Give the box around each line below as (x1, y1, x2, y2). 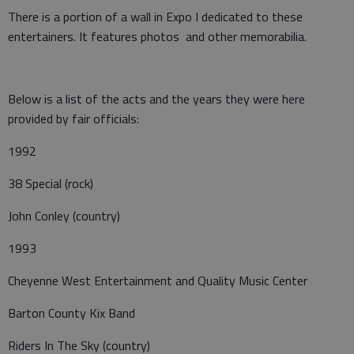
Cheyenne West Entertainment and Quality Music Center (8, 271, 307, 291)
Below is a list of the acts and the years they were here (8, 89, 305, 109)
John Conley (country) (8, 206, 120, 226)
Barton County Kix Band (8, 303, 138, 323)
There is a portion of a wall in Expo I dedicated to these (8, 7, 303, 27)
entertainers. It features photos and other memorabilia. (8, 27, 307, 47)
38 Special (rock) (8, 174, 93, 194)
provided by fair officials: (8, 109, 139, 129)
